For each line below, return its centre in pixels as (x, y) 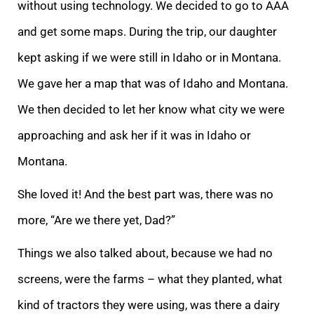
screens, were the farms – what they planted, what (150, 279)
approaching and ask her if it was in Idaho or (134, 135)
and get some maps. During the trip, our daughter (147, 31)
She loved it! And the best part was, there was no (145, 194)
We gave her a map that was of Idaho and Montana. (153, 83)
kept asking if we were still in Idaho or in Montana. (149, 57)
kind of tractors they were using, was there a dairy (149, 305)
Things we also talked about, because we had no (145, 253)
